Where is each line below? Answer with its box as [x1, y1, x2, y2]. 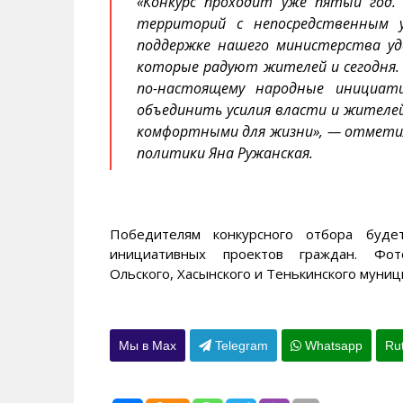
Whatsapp [301, 337, 363, 353]
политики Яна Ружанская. [136, 142, 313, 163]
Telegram [211, 337, 268, 353]
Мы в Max [119, 337, 176, 353]
